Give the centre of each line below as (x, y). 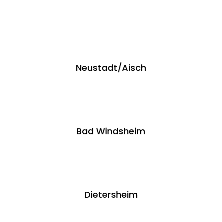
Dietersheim (111, 194)
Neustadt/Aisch (111, 67)
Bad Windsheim (111, 131)
